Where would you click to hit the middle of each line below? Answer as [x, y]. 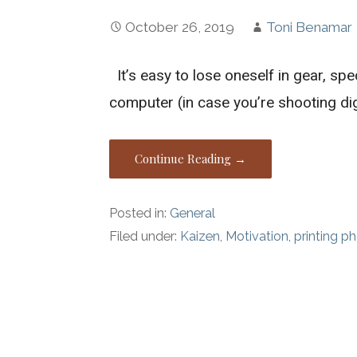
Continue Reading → [191, 159]
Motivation [257, 236]
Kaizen [200, 236]
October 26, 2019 [180, 27]
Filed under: [145, 236]
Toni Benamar [310, 27]
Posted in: [140, 213]
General [193, 213]
